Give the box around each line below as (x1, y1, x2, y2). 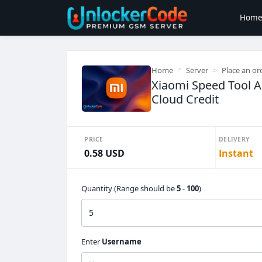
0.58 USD (84, 146, 125, 160)
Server (186, 65, 208, 75)
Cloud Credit (151, 91, 219, 107)
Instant (218, 146, 253, 160)
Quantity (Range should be (81, 182, 177, 194)
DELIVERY (218, 135, 250, 143)
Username (102, 236, 142, 247)
